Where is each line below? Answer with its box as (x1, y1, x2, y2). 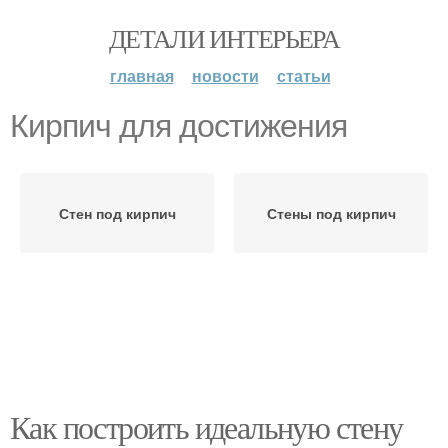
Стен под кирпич (58, 203, 176, 223)
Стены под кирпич (266, 203, 396, 223)
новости (191, 64, 259, 87)
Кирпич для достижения (10, 108, 347, 144)
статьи (276, 64, 331, 87)
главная (109, 64, 174, 87)
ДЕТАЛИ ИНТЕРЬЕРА (108, 21, 340, 55)
